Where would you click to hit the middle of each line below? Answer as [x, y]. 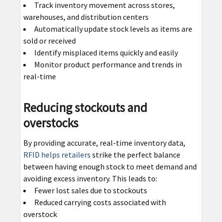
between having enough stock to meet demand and [110, 166]
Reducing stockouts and [85, 107]
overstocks [51, 123]
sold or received [49, 40]
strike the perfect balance [135, 154]
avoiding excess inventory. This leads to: [90, 178]
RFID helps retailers [57, 154]
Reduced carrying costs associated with [100, 202]
